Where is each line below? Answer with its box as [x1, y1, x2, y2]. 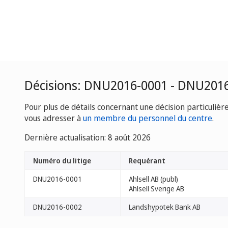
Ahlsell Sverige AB [129, 184, 184, 193]
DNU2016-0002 [33, 202, 82, 212]
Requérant [129, 156, 165, 165]
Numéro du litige [33, 156, 91, 165]
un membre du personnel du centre [83, 112, 212, 124]
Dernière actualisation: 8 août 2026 [24, 132, 151, 143]
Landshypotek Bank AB [129, 202, 201, 212]
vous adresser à [24, 112, 83, 124]
